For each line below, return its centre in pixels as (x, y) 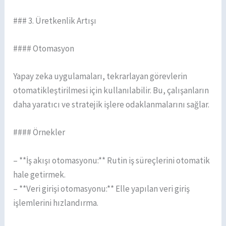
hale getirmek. (40, 174)
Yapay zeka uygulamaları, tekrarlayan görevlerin (100, 76)
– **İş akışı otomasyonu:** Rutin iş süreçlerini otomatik (112, 160)
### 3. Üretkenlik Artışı (55, 20)
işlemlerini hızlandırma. (56, 203)
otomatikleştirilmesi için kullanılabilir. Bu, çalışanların (111, 91)
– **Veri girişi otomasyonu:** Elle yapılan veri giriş (102, 188)
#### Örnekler (39, 132)
